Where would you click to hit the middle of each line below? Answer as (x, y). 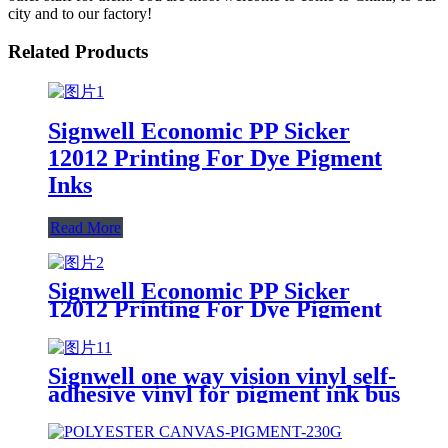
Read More (85, 227)
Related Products (78, 52)
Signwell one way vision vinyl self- (222, 375)
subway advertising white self (198, 411)
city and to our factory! (80, 13)
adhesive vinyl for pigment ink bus (224, 393)
